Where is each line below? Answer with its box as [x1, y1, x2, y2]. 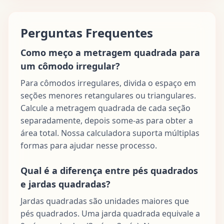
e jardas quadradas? [20, 177, 110, 190]
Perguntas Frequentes [20, 24, 153, 41]
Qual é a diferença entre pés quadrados [20, 164, 198, 176]
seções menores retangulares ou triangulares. [20, 89, 196, 101]
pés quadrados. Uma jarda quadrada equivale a [20, 207, 200, 219]
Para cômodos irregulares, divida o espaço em [20, 77, 196, 88]
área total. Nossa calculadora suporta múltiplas [20, 127, 199, 138]
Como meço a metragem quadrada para [20, 46, 200, 58]
